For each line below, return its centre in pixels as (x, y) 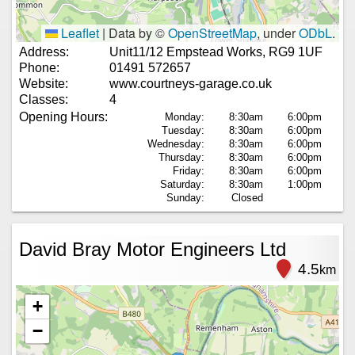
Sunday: (185, 197)
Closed (247, 197)
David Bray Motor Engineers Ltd (153, 249)
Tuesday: (183, 130)
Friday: (189, 170)
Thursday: (181, 157)
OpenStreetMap (212, 32)
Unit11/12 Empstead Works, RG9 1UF (216, 52)
